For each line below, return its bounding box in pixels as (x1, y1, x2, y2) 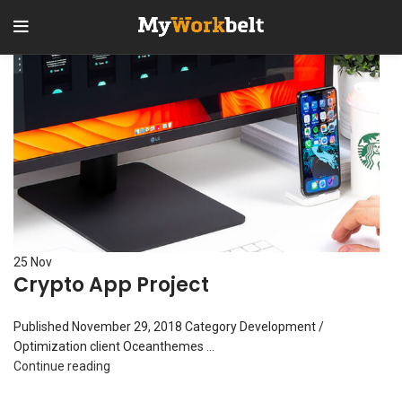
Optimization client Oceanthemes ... (13, 339, 214, 354)
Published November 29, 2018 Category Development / (13, 319, 324, 334)
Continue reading (13, 359, 110, 373)
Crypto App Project (13, 271, 209, 299)
